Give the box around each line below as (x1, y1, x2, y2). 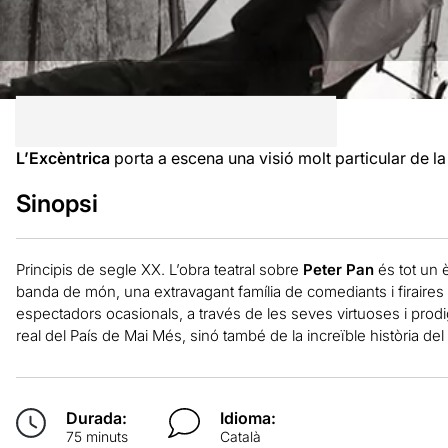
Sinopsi (15, 188, 98, 218)
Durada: (65, 407, 127, 428)
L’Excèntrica (15, 147, 110, 168)
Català (220, 427, 262, 445)
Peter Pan (302, 259, 374, 279)
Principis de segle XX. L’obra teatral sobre (15, 259, 303, 279)
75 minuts (65, 427, 128, 445)
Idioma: (220, 407, 277, 428)
